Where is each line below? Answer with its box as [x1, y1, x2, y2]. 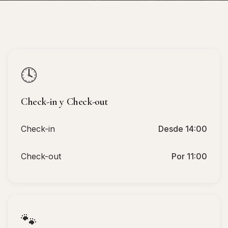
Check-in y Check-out [21, 95, 108, 108]
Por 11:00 [172, 151, 207, 161]
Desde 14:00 [158, 123, 207, 134]
